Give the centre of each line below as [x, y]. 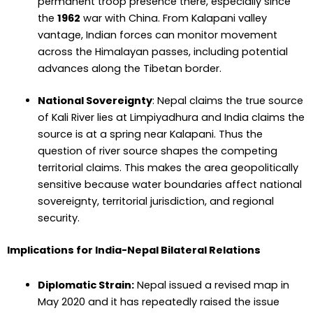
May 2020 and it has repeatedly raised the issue [158, 301]
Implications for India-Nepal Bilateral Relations [134, 250]
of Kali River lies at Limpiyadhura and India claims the [171, 118]
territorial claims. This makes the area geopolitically [168, 168]
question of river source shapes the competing [157, 151]
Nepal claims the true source [230, 101]
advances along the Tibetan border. [129, 69]
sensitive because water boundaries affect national [169, 185]
